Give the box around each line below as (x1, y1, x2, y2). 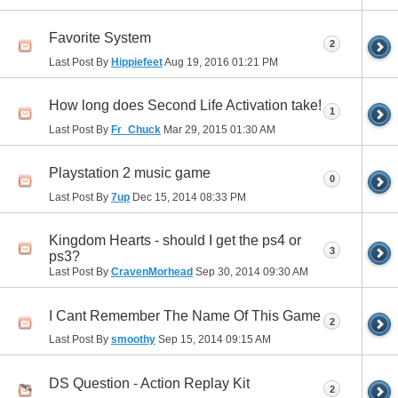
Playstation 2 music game (49, 165, 211, 181)
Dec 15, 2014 (130, 191, 200, 204)
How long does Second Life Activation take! (49, 98, 322, 114)
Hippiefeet (111, 56, 163, 69)
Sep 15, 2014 (155, 333, 226, 346)
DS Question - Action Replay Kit (49, 375, 250, 391)
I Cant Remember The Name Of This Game (49, 307, 321, 323)
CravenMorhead (111, 266, 193, 279)
